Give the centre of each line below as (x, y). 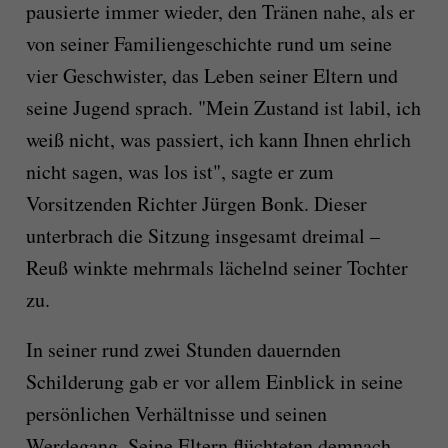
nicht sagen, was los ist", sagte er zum (179, 171)
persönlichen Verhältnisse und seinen (176, 413)
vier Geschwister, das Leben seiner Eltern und (211, 75)
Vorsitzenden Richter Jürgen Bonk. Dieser (196, 203)
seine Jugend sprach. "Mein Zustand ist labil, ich (223, 107)
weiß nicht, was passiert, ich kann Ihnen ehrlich (218, 139)
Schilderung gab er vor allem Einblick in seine (214, 381)
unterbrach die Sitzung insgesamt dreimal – (202, 235)
